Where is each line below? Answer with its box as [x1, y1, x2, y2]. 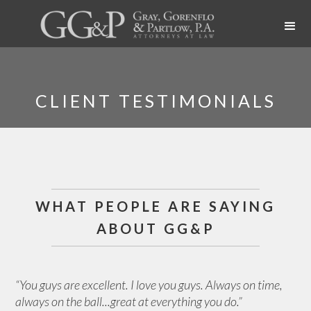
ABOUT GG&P [96, 220, 215, 237]
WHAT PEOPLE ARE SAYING [35, 198, 276, 215]
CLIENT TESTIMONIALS [35, 90, 276, 111]
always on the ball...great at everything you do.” [15, 294, 243, 309]
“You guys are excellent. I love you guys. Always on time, [15, 277, 283, 292]
